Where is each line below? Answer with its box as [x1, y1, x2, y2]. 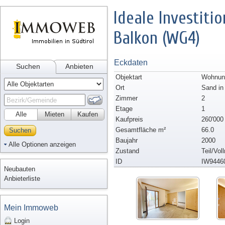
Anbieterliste [4, 175, 40, 182]
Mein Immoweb [4, 203, 58, 212]
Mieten [44, 110, 64, 118]
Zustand [116, 147, 139, 155]
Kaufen [77, 110, 98, 118]
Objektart [116, 73, 142, 81]
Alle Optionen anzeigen [9, 141, 76, 148]
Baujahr [116, 137, 138, 144]
